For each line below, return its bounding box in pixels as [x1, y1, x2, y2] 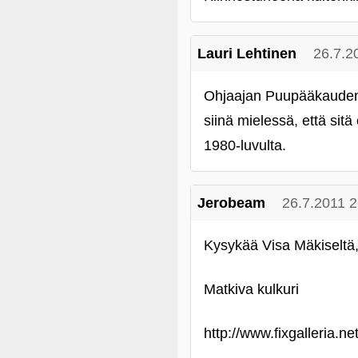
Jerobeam [197, 195, 265, 211]
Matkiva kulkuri [204, 281, 299, 297]
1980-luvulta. [204, 137, 286, 153]
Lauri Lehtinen [197, 46, 296, 62]
